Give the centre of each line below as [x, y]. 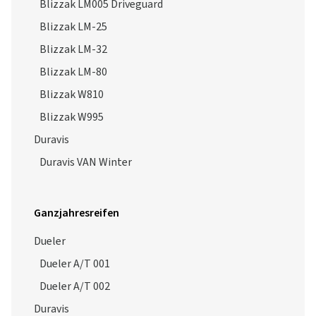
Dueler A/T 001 [75, 264]
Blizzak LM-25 [73, 27]
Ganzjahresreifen [77, 213]
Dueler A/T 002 [75, 286]
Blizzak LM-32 [73, 49]
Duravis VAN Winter [86, 162]
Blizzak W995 [72, 117]
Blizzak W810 [72, 95]
